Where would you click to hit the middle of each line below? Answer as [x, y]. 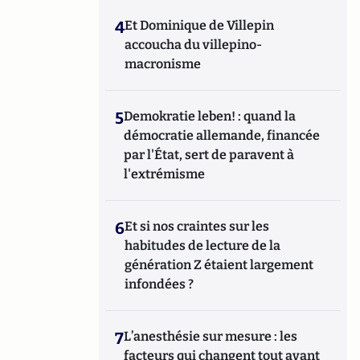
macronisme [163, 64]
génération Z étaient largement [219, 265]
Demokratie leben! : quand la [210, 116]
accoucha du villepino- [194, 45]
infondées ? [160, 284]
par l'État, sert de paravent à [209, 155]
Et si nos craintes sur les [197, 226]
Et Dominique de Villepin [200, 25]
